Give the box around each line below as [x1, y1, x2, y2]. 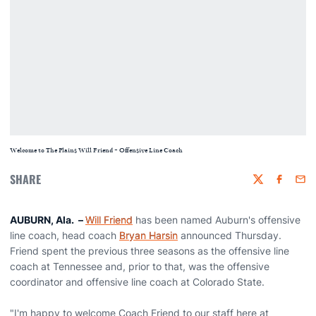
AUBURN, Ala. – [10, 214, 85, 226]
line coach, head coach [10, 229, 119, 241]
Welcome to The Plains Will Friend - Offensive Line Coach [10, 146, 183, 154]
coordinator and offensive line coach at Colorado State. [10, 276, 267, 288]
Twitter [252, 179, 284, 192]
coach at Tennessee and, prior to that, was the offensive [10, 260, 269, 272]
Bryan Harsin [119, 229, 178, 241]
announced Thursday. [178, 229, 281, 241]
